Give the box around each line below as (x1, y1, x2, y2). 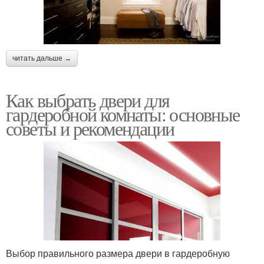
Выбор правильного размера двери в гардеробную (6, 246, 230, 260)
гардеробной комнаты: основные (6, 101, 240, 127)
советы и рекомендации (6, 115, 174, 141)
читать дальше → (12, 54, 71, 63)
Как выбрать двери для (6, 87, 170, 113)
